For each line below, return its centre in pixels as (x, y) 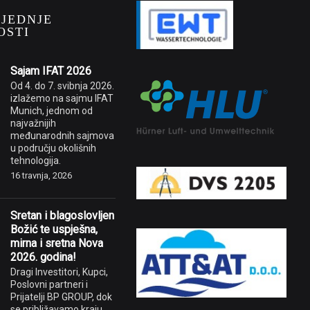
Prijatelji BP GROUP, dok (61, 297)
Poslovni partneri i (49, 284)
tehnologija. (36, 161)
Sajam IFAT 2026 (51, 71)
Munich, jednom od (52, 111)
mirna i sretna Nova (57, 243)
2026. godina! (43, 257)
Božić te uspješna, (54, 229)
